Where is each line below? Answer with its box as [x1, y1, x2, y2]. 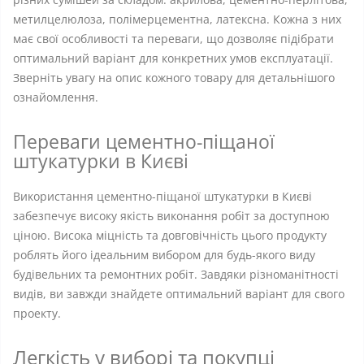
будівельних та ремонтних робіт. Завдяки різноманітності [13, 266, 339, 282]
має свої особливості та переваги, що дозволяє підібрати [13, 31, 334, 46]
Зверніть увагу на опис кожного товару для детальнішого [13, 70, 335, 85]
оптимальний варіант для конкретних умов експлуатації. [13, 50, 333, 66]
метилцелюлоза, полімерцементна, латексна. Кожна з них [13, 11, 341, 27]
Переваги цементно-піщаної [13, 128, 275, 154]
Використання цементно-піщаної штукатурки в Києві [13, 188, 312, 204]
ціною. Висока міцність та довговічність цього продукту [13, 227, 327, 243]
